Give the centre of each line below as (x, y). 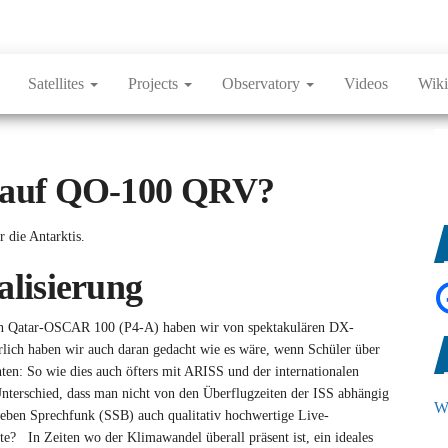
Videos (366, 83)
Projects (155, 83)
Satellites (58, 83)
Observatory (263, 83)
